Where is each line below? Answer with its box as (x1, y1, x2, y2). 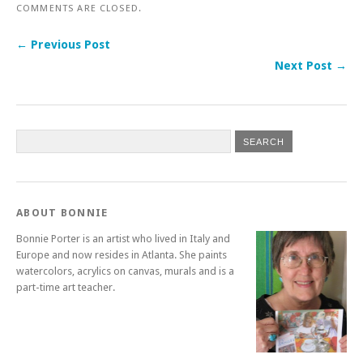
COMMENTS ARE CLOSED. (16, 2, 143, 15)
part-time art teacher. (16, 281, 115, 294)
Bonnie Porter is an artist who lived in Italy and (16, 233, 230, 246)
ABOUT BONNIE (16, 207, 109, 220)
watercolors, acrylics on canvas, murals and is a (16, 265, 234, 278)
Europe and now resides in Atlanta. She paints (16, 249, 227, 262)
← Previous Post (16, 38, 110, 52)
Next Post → (275, 59, 347, 73)
